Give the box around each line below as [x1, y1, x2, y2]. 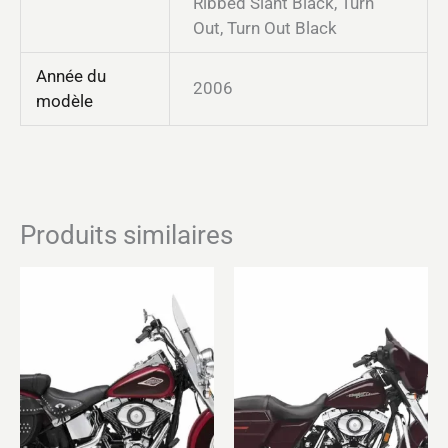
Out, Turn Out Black [192, 17, 337, 38]
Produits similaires [20, 220, 233, 251]
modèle [36, 90, 94, 111]
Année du [36, 65, 107, 86]
